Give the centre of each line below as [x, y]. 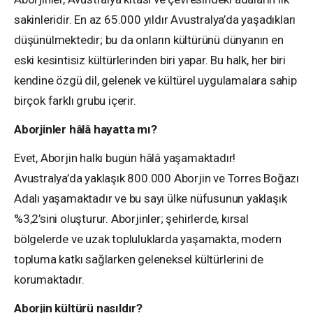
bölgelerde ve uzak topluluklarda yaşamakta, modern [148, 239]
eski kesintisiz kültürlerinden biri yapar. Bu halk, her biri [150, 60]
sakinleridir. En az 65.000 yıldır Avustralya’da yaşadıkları [155, 20]
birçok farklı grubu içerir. [75, 101]
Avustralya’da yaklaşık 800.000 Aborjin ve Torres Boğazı [157, 178]
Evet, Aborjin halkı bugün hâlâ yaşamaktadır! [125, 158]
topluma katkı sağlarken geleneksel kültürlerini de [139, 259]
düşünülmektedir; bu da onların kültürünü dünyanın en [149, 40]
